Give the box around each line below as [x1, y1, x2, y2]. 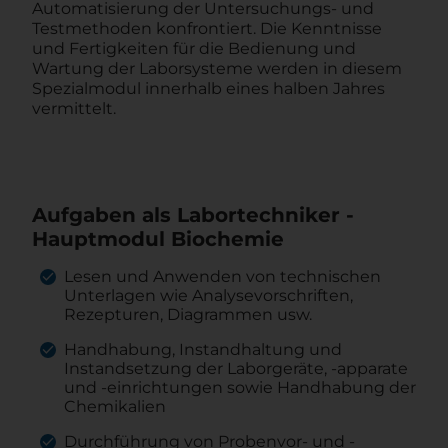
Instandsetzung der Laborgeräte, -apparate [64, 359, 408, 378]
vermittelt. [32, 99, 116, 118]
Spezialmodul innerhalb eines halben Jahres [32, 79, 385, 98]
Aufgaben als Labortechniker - [32, 203, 354, 227]
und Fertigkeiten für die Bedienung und [32, 39, 356, 58]
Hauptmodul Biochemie [32, 227, 284, 251]
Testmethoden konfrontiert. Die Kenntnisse [32, 19, 382, 38]
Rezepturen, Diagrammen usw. [64, 305, 312, 324]
